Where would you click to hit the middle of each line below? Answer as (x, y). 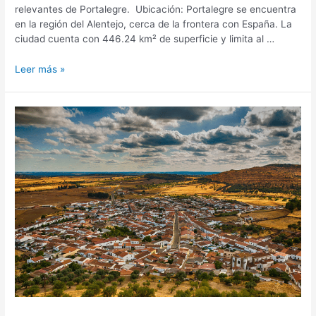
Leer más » (40, 69)
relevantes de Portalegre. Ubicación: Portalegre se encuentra (156, 10)
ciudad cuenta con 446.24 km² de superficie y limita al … (145, 39)
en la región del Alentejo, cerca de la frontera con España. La (154, 24)
